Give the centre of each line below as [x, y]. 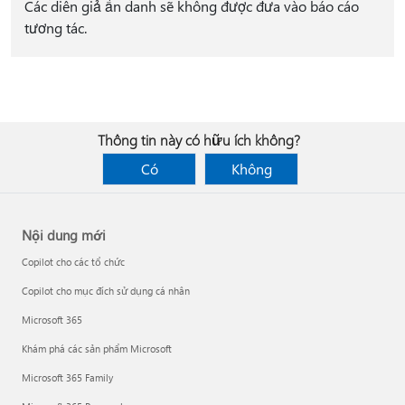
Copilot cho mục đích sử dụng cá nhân [106, 291]
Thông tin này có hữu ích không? [199, 140]
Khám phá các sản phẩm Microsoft [97, 348]
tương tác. [55, 27]
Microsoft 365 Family [67, 377]
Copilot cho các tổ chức [73, 262]
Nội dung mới [64, 235]
